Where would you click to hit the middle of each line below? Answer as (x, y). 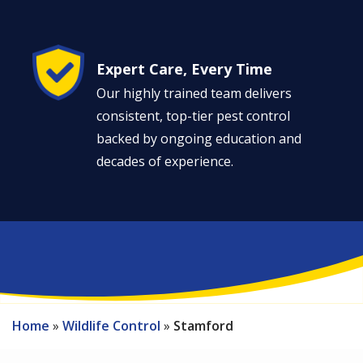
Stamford (203, 326)
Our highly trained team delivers (194, 93)
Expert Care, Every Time (184, 69)
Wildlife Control (111, 326)
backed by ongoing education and (199, 139)
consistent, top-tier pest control (193, 116)
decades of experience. (165, 161)
